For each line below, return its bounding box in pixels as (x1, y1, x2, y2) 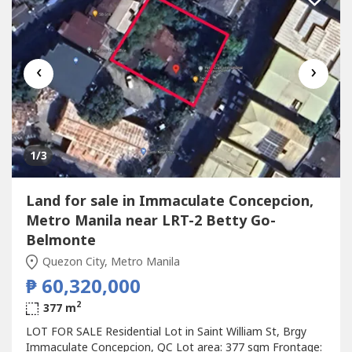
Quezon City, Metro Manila (39, 253, 180, 270)
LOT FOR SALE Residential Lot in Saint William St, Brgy (25, 323, 306, 340)
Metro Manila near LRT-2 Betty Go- (25, 210, 276, 232)
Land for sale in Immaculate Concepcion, (25, 190, 313, 212)
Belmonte (25, 229, 96, 251)
